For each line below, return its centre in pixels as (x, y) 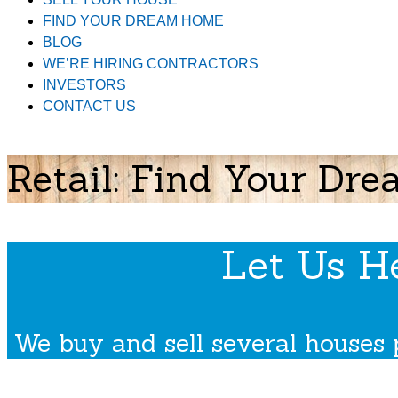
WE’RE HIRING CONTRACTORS (151, 64)
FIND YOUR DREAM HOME (133, 21)
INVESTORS (84, 85)
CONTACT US (89, 106)
